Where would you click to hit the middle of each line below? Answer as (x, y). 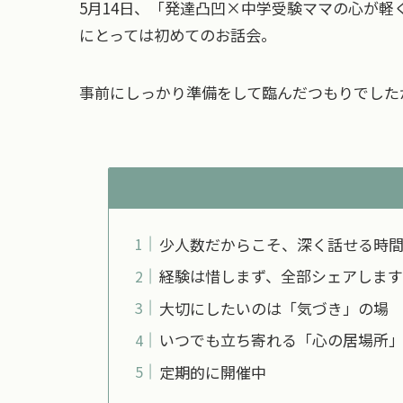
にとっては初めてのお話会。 (178, 35)
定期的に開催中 (212, 372)
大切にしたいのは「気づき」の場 (273, 308)
